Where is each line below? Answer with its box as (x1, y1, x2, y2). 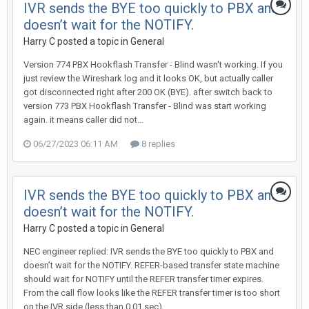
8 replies (139, 139, 175, 149)
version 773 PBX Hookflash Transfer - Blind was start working (23, 101, 266, 111)
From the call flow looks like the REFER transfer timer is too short (23, 288, 280, 298)
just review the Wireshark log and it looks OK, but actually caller (23, 73, 273, 83)
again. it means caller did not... (23, 114, 143, 125)
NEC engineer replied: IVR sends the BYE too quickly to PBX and (23, 246, 274, 257)
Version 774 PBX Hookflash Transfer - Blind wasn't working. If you (23, 59, 283, 70)
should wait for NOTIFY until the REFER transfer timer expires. (23, 274, 263, 284)
